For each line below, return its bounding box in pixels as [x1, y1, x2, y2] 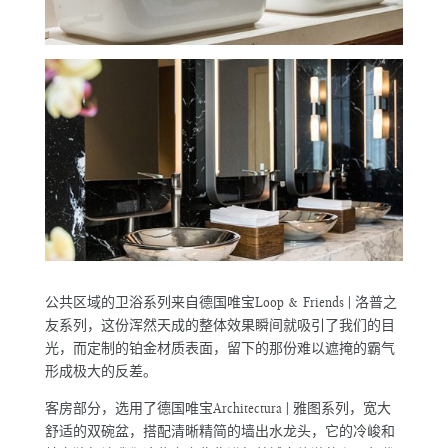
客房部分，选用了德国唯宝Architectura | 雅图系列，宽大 [44, 398, 391, 417]
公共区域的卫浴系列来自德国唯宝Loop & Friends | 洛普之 [44, 292, 397, 311]
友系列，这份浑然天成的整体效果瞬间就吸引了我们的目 [44, 315, 395, 334]
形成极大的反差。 [44, 361, 157, 380]
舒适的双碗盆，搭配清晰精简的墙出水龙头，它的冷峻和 [44, 421, 395, 440]
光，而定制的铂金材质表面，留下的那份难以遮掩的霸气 [44, 338, 395, 357]
